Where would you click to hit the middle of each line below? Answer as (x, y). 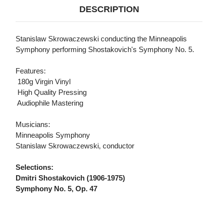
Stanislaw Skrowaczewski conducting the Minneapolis (101, 39)
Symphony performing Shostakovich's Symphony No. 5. (105, 50)
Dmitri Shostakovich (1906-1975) (70, 178)
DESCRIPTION (109, 9)
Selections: (35, 167)
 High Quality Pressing (51, 92)
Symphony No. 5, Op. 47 (56, 189)
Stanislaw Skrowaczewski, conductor (75, 146)
